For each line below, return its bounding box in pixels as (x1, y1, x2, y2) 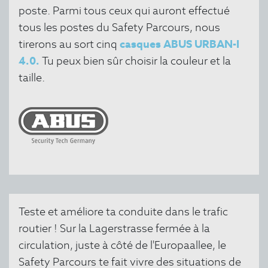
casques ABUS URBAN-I (120, 37, 239, 51)
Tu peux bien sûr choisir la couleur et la (39, 54, 231, 68)
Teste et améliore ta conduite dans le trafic (19, 205, 228, 218)
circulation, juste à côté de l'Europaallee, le (19, 238, 226, 252)
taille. (19, 71, 45, 85)
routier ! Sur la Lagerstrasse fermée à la (19, 221, 210, 235)
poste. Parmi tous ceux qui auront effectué (19, 4, 230, 18)
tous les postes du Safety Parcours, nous (19, 20, 220, 35)
